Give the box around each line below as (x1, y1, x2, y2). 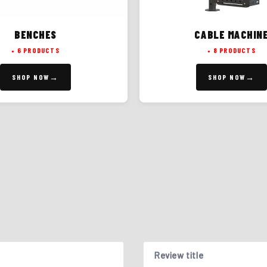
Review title (154, 249, 204, 260)
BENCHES (14, 28, 57, 41)
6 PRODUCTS (17, 46, 60, 54)
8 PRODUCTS (213, 46, 256, 54)
